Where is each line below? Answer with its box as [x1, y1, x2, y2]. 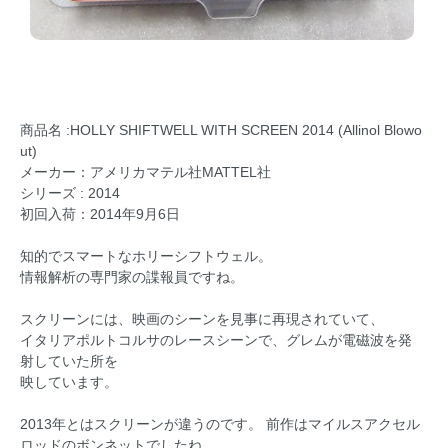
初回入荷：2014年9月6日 [20, 205, 180, 222]
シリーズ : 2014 [20, 184, 120, 201]
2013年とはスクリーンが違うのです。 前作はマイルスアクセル [20, 415, 420, 432]
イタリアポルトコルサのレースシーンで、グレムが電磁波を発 [20, 331, 412, 348]
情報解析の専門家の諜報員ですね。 [20, 268, 244, 285]
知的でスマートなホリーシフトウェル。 [20, 247, 272, 264]
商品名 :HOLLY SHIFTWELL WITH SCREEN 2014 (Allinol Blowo [20, 121, 422, 138]
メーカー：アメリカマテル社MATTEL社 [20, 163, 271, 180]
